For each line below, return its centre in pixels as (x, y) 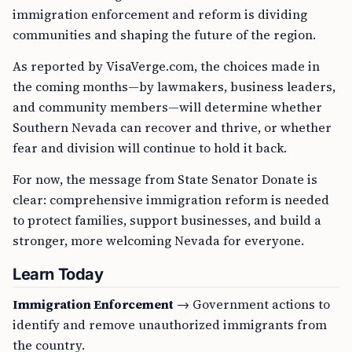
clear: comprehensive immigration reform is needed (171, 200)
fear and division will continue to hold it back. (150, 148)
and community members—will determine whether (167, 107)
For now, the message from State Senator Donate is (165, 179)
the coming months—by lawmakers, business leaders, (174, 86)
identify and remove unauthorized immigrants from (170, 324)
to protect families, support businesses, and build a (167, 220)
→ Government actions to (252, 304)
